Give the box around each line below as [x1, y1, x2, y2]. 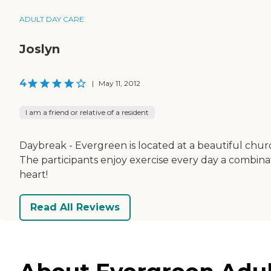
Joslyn [19, 41, 60, 56]
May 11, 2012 [99, 78, 140, 88]
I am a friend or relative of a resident [25, 107, 149, 117]
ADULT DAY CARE [19, 14, 84, 24]
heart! [19, 168, 48, 180]
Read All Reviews [30, 201, 120, 214]
